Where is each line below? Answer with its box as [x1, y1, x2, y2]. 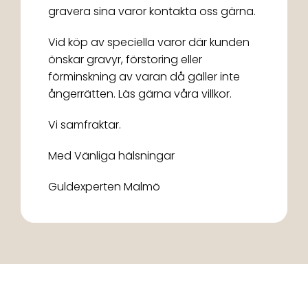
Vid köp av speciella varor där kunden [48, 34, 250, 50]
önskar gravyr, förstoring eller [48, 51, 202, 67]
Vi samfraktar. [48, 116, 121, 133]
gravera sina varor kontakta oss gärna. [48, 3, 256, 19]
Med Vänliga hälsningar [48, 147, 175, 164]
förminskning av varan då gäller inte [48, 68, 240, 85]
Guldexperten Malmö [48, 178, 160, 195]
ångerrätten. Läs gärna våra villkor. [48, 85, 232, 102]
